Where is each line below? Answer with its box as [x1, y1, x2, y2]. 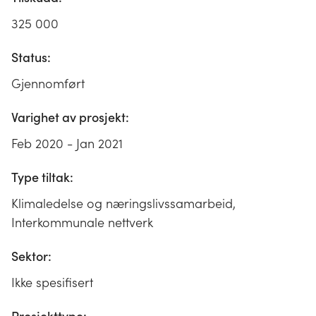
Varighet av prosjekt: [11, 109, 129, 126]
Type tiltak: [11, 169, 73, 186]
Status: [11, 49, 51, 66]
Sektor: [11, 248, 51, 265]
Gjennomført [11, 75, 85, 92]
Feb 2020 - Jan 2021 [11, 135, 123, 152]
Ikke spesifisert [11, 274, 93, 291]
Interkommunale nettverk [11, 214, 153, 231]
